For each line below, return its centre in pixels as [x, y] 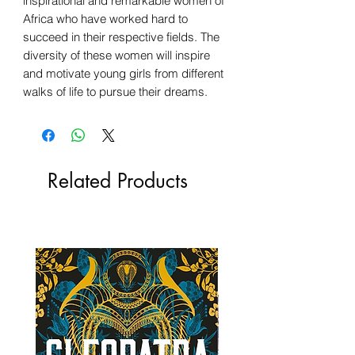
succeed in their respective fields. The [121, 36]
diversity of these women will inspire [116, 55]
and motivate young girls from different [123, 73]
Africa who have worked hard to [105, 18]
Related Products [118, 180]
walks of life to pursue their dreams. [115, 91]
